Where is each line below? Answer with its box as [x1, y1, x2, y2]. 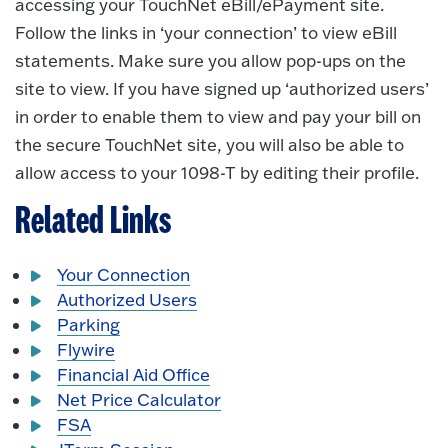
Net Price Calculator [57, 389, 222, 411]
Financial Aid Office [57, 364, 211, 386]
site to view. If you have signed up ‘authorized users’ [15, 78, 429, 100]
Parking [57, 314, 121, 336]
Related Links [15, 201, 171, 242]
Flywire [57, 339, 116, 361]
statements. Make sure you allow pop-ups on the [15, 50, 406, 72]
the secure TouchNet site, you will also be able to [15, 134, 404, 156]
